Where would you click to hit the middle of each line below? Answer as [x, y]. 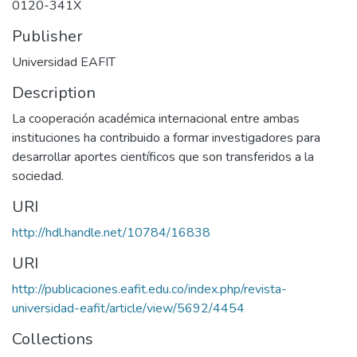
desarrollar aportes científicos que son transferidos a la [163, 157]
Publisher [47, 36]
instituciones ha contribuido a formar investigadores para [166, 138]
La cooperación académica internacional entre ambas [156, 119]
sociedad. [38, 176]
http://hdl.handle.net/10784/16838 [111, 233]
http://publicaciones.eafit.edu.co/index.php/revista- [149, 289]
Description [54, 93]
